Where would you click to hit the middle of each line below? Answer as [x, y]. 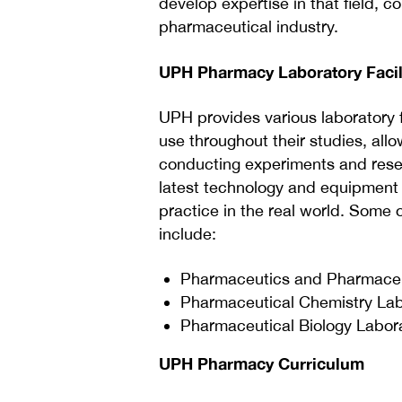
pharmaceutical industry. [249, 27]
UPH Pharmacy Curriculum [262, 364]
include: [188, 234]
